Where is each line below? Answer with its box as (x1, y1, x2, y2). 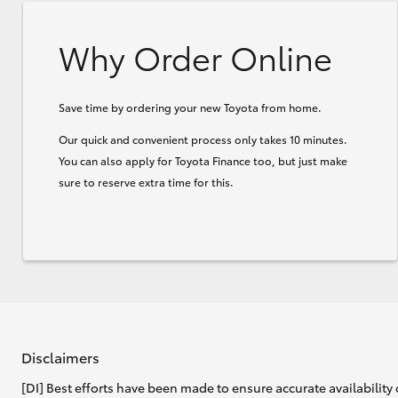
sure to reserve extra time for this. (59, 173, 234, 189)
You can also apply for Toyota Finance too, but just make (59, 152, 347, 168)
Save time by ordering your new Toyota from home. (59, 99, 322, 115)
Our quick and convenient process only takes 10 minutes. (59, 131, 347, 147)
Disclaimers (21, 346, 99, 367)
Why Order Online (59, 33, 332, 79)
